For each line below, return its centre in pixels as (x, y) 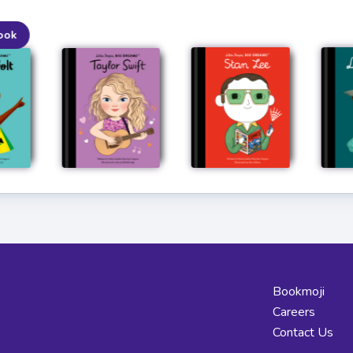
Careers (294, 312)
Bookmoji (299, 292)
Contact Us (303, 333)
